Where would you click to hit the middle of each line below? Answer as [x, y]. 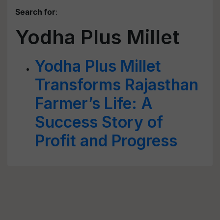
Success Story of [99, 122]
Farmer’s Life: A [94, 103]
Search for [35, 12]
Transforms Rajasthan [117, 85]
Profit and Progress [106, 141]
